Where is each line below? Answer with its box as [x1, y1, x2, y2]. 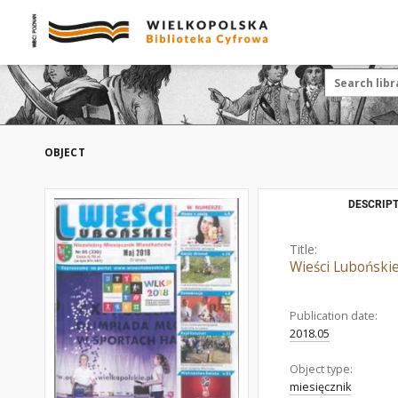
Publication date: [290, 308, 378, 323]
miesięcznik [290, 379, 351, 394]
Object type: [290, 362, 353, 377]
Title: [290, 241, 317, 258]
